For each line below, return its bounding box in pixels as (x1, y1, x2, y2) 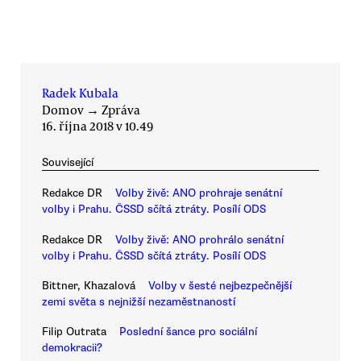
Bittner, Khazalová (42, 278, 135, 293)
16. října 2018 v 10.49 (42, 117, 154, 134)
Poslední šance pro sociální (119, 325, 257, 339)
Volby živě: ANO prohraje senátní (115, 186, 282, 201)
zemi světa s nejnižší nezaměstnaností (42, 294, 235, 309)
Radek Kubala (42, 84, 118, 101)
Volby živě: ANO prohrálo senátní (115, 232, 284, 247)
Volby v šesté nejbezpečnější (148, 278, 292, 293)
